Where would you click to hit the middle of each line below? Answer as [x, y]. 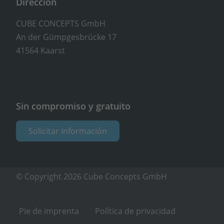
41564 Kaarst [41, 50]
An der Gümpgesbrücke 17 [66, 37]
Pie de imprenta [49, 211]
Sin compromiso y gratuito [73, 106]
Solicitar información [68, 131]
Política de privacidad [135, 211]
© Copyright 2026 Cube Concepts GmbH [92, 177]
